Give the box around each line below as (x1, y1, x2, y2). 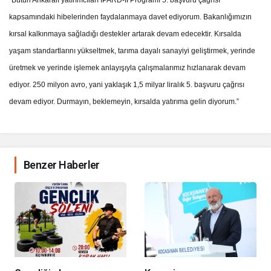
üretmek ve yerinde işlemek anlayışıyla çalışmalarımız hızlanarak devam (9, 64, 246, 73)
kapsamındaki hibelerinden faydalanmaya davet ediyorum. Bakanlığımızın (9, 13, 252, 22)
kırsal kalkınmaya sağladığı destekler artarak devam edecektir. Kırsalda (9, 30, 242, 39)
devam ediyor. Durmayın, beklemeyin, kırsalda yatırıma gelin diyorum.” (9, 97, 240, 106)
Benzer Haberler (24, 158, 100, 172)
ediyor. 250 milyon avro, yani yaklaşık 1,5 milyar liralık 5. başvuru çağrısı (9, 80, 245, 90)
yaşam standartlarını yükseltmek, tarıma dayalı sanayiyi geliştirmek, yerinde (9, 47, 256, 56)
